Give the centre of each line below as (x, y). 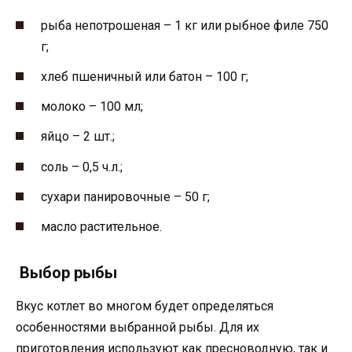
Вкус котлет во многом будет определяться (145, 306)
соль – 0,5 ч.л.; (82, 167)
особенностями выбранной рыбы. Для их (137, 327)
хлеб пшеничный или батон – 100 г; (145, 76)
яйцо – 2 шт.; (78, 137)
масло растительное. (101, 226)
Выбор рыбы (66, 272)
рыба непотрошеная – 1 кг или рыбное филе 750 (185, 25)
